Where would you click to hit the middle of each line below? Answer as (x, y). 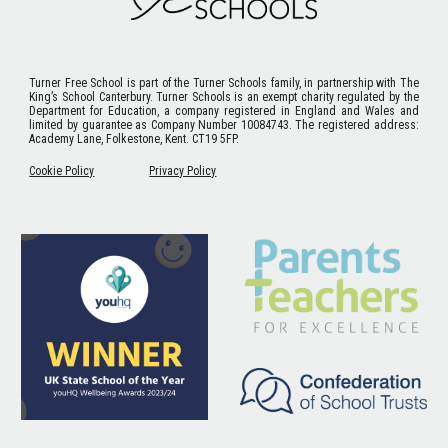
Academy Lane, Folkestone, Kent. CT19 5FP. (136, 138)
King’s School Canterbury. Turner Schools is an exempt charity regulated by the (224, 96)
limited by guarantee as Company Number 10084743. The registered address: (224, 124)
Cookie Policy (62, 170)
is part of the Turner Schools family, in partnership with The (271, 82)
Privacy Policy (183, 170)
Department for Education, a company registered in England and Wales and (224, 110)
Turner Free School (76, 82)
